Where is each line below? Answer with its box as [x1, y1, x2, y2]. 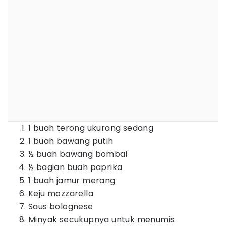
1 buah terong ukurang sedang [28, 122, 154, 134]
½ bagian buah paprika [28, 161, 123, 173]
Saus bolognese [28, 201, 93, 212]
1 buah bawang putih [28, 135, 114, 147]
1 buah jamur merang [28, 175, 116, 186]
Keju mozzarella [28, 188, 93, 199]
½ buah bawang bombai [28, 148, 127, 160]
